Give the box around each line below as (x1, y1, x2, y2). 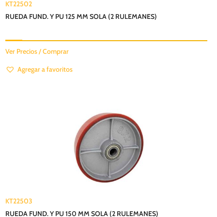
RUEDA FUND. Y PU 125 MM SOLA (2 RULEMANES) (5, 12, 157, 21)
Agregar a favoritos (17, 64, 73, 74)
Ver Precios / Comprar (5, 46, 69, 56)
